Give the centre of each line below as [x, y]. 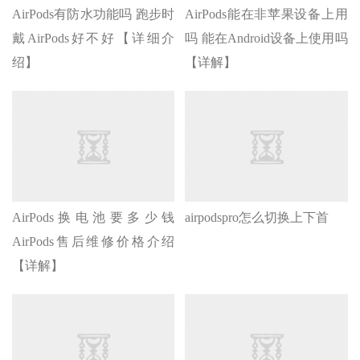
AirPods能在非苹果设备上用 [266, 14]
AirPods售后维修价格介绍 [94, 241]
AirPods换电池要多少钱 [94, 217]
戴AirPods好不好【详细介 [94, 38]
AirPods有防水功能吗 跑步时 [94, 14]
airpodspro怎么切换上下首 [257, 217]
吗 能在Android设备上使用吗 [266, 38]
